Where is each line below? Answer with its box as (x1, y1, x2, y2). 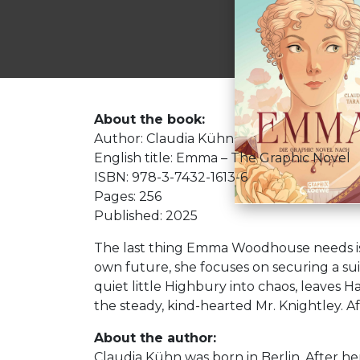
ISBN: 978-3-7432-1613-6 (94, 170, 247, 185)
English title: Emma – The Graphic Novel (94, 150, 350, 166)
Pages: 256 (94, 189, 162, 204)
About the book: (94, 112, 205, 127)
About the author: (94, 330, 216, 346)
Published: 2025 (94, 208, 198, 223)
